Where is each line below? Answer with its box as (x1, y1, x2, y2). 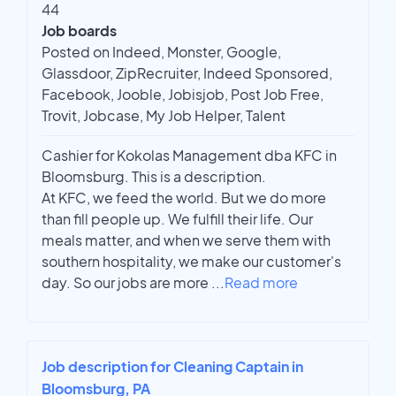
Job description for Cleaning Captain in (42, 357, 303, 377)
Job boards (42, 21, 117, 41)
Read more (225, 273, 298, 293)
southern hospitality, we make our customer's (42, 252, 341, 271)
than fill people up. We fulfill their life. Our (42, 209, 313, 229)
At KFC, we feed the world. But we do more (42, 188, 326, 208)
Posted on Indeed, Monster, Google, (42, 42, 281, 62)
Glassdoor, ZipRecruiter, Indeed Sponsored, (42, 64, 332, 83)
